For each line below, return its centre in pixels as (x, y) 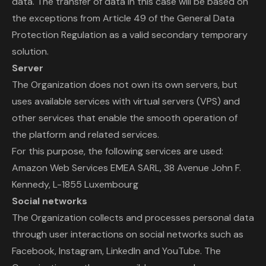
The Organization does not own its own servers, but (125, 85)
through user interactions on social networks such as (128, 234)
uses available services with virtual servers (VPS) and (126, 101)
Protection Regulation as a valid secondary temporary (130, 35)
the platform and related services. (85, 134)
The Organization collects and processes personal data (133, 218)
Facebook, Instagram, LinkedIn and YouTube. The (116, 251)
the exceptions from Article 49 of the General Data (123, 18)
